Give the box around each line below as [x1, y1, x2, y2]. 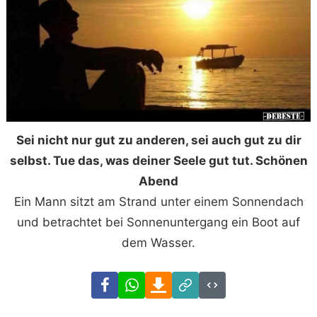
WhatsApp [144, 273, 203, 288]
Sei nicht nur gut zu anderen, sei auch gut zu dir [16, 132, 301, 147]
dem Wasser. [122, 235, 195, 250]
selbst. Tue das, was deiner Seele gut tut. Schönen [9, 153, 308, 168]
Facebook [117, 273, 173, 288]
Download [171, 273, 229, 288]
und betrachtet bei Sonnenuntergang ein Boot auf [17, 214, 300, 229]
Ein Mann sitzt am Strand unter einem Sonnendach [13, 194, 304, 209]
